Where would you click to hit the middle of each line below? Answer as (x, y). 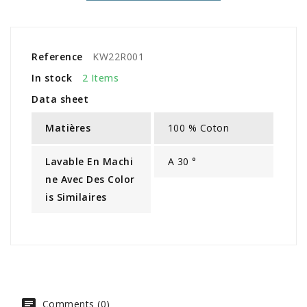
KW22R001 (118, 56)
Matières (68, 127)
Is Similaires (76, 197)
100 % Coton (198, 127)
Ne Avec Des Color (90, 179)
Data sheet (60, 99)
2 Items (100, 77)
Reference (57, 56)
